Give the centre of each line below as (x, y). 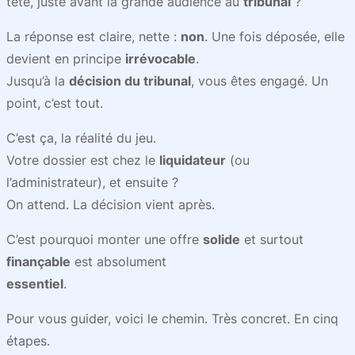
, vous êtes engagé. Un (260, 81)
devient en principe (66, 59)
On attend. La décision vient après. (111, 204)
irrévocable (160, 59)
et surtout (272, 239)
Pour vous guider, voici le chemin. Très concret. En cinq (172, 319)
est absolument (118, 261)
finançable (38, 261)
